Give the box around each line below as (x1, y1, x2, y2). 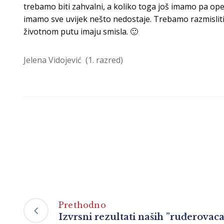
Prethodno (58, 199, 106, 210)
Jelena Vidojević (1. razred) (23, 54, 123, 66)
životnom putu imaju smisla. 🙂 (23, 26, 138, 37)
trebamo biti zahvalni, (23, 1, 107, 12)
